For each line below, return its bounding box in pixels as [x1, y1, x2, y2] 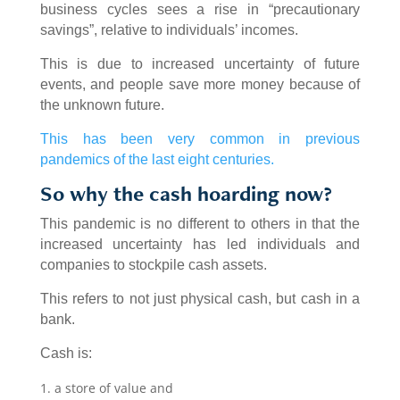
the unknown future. [39, 97, 164, 113]
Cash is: [39, 346, 92, 362]
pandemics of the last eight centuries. [39, 152, 274, 168]
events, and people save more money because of [39, 77, 361, 93]
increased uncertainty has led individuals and [39, 237, 361, 253]
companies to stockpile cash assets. [39, 257, 267, 273]
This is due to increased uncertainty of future [39, 56, 361, 72]
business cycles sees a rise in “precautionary [39, 2, 361, 18]
